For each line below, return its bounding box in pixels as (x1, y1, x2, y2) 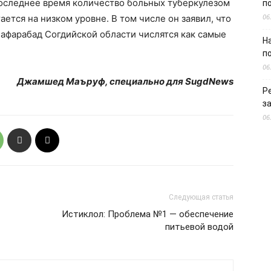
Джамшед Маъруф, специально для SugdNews (15, 76, 233, 87)
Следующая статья (169, 193, 233, 201)
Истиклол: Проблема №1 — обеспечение (62, 209, 233, 220)
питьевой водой (165, 221, 233, 232)
